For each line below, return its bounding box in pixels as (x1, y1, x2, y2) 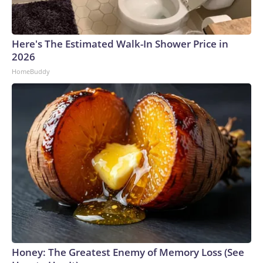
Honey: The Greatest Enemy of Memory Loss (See (12, 245, 244, 259)
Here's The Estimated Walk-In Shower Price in (12, 37, 228, 50)
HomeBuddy (12, 67, 50, 76)
